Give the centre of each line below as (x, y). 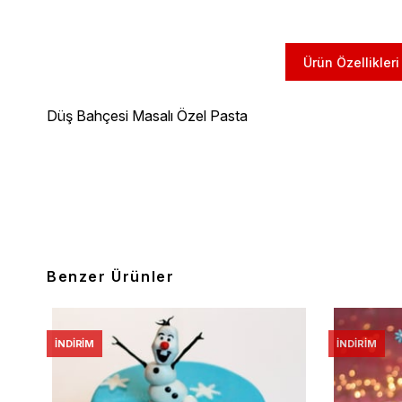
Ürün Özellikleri (351, 62)
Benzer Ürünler (111, 276)
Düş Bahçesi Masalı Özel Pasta (147, 116)
